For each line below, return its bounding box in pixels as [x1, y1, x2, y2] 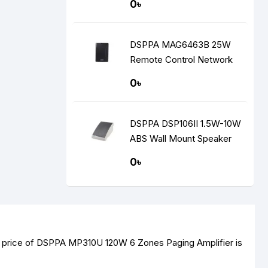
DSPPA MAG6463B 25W [130, 39, 162, 50]
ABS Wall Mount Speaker [130, 133, 232, 144]
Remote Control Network [130, 54, 233, 65]
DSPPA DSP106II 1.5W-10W [130, 118, 242, 129]
